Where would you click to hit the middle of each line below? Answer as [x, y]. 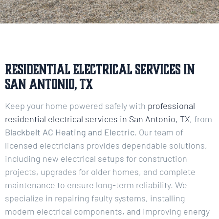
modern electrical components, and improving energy [107, 211]
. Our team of [159, 132]
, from [201, 119]
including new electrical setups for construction [96, 158]
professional [171, 105]
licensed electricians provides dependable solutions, [106, 145]
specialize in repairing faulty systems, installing [95, 198]
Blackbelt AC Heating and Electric [70, 132]
